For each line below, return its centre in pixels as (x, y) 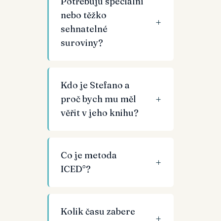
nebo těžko (84, 15)
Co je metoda (89, 155)
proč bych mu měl (98, 99)
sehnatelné (84, 29)
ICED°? (76, 169)
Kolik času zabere (98, 211)
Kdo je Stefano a (95, 85)
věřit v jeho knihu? (100, 113)
